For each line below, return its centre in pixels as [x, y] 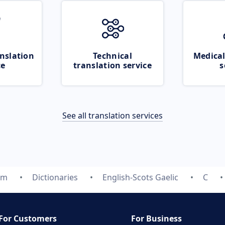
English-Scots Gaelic [140, 177]
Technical [113, 56]
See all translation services [113, 116]
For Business [156, 218]
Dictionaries [55, 177]
